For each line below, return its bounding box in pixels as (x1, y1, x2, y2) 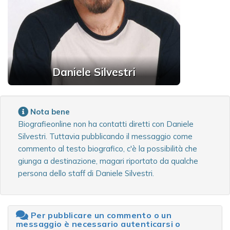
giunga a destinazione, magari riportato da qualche (18, 156, 198, 166)
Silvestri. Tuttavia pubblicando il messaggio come (18, 131, 193, 142)
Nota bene (30, 107, 70, 117)
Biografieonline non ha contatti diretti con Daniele (18, 119, 194, 129)
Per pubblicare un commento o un (28, 210, 172, 221)
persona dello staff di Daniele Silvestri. (18, 168, 154, 179)
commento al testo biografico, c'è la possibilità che (18, 144, 197, 154)
